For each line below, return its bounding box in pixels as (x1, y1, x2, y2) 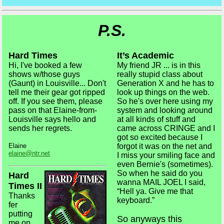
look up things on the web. (117, 87, 210, 96)
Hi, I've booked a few (8, 60, 82, 69)
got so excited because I (117, 132, 203, 141)
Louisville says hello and (8, 114, 96, 123)
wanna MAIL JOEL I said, (117, 177, 206, 186)
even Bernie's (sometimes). (117, 159, 213, 168)
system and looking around (117, 105, 213, 114)
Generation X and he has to (117, 78, 214, 87)
